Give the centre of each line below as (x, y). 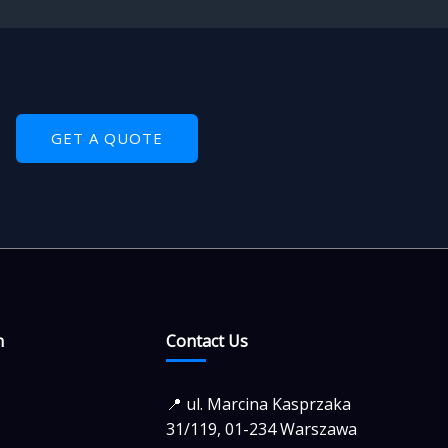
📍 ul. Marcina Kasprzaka (258, 404)
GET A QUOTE (107, 137)
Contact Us (207, 341)
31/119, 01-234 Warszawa (261, 429)
